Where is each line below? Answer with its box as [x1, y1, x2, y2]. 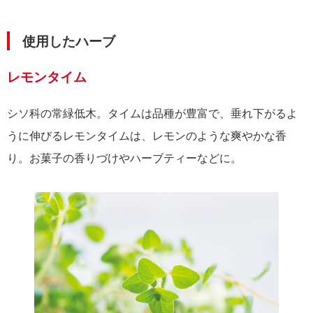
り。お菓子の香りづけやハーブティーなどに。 [7, 152, 242, 164]
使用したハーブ [22, 34, 115, 49]
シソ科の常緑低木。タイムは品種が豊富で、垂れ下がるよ [7, 107, 298, 119]
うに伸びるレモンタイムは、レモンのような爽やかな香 [7, 129, 286, 142]
